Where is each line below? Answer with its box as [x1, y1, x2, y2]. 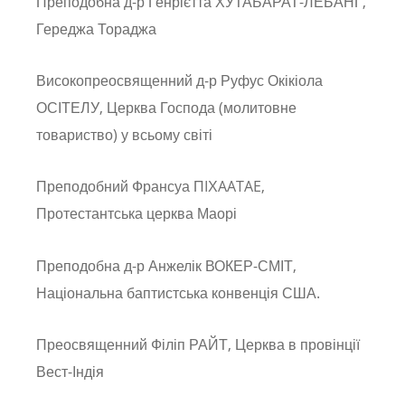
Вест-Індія [36, 361, 104, 381]
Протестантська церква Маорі [36, 203, 237, 224]
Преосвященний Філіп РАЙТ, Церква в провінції [36, 334, 360, 354]
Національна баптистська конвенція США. [36, 282, 320, 303]
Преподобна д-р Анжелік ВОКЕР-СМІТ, [36, 255, 297, 276]
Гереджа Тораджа [36, 19, 156, 40]
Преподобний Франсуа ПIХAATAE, [36, 176, 265, 197]
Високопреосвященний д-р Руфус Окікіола [36, 71, 323, 91]
